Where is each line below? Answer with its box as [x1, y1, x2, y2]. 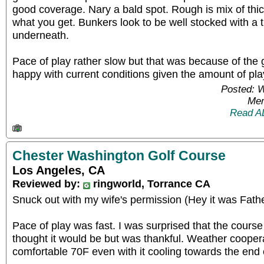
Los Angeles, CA [12, 163, 105, 177]
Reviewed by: [12, 177, 83, 190]
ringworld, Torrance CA [90, 177, 210, 190]
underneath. [12, 29, 69, 41]
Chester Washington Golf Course [12, 147, 226, 163]
